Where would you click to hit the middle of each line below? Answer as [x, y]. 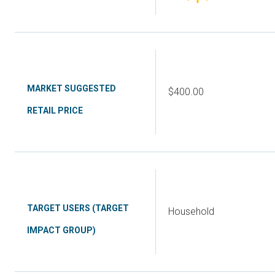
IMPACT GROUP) [61, 230]
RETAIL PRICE [55, 110]
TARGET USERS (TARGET [78, 208]
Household [191, 211]
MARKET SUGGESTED [72, 88]
